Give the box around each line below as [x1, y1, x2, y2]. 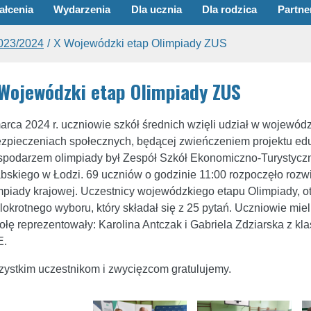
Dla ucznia [131, 3, 182, 15]
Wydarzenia [53, 3, 111, 15]
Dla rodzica [202, 3, 258, 15]
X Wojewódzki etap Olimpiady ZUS [53, 37, 227, 49]
